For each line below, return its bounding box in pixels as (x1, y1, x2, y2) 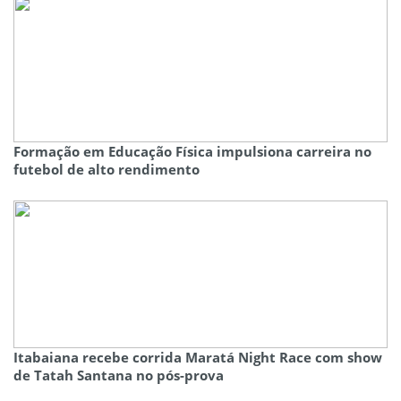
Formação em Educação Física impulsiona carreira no (13, 142, 371, 161)
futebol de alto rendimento (13, 160, 200, 179)
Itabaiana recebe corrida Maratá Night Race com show (13, 348, 382, 367)
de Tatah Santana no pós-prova (13, 366, 224, 385)
